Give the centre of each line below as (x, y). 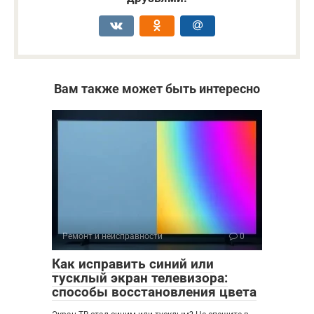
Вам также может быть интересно (157, 88)
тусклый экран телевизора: (140, 278)
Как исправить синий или (133, 264)
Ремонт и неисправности (112, 236)
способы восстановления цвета (154, 292)
